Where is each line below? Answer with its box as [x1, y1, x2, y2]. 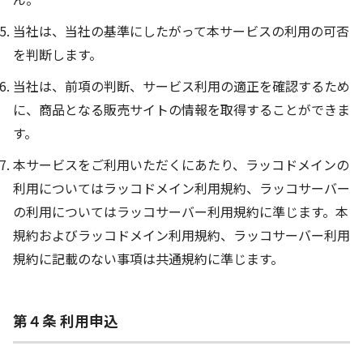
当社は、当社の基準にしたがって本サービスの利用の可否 [13, 21, 349, 41]
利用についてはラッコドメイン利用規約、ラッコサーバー [13, 178, 350, 199]
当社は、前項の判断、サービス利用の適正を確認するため [13, 76, 350, 96]
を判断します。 [13, 45, 102, 65]
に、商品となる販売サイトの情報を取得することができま [13, 100, 350, 120]
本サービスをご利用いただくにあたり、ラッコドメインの [13, 155, 349, 175]
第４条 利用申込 [13, 310, 118, 331]
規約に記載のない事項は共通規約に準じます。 [13, 249, 284, 269]
